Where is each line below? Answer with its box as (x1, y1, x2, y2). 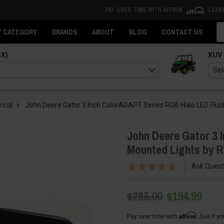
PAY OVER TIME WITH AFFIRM (104, 6, 184, 14)
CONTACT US (161, 27, 202, 36)
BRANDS (52, 27, 77, 36)
